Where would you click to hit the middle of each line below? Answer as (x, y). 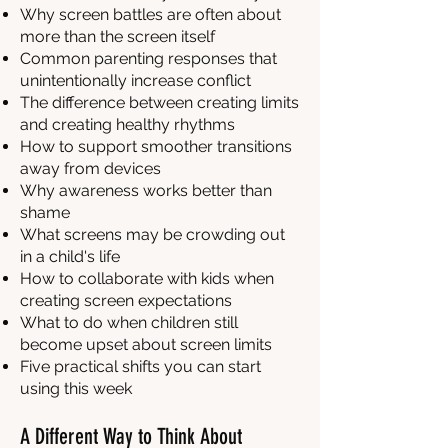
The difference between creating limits (159, 102)
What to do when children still (129, 322)
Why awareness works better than (146, 190)
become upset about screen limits (146, 344)
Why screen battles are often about (150, 14)
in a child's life (70, 256)
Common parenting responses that (148, 58)
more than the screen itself (117, 36)
